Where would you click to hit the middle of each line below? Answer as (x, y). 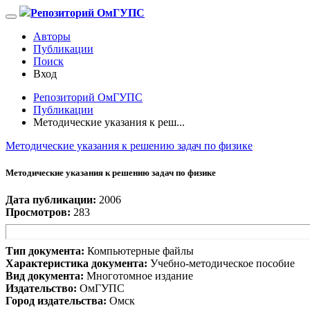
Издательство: (41, 289)
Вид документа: (45, 276)
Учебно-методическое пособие (221, 264)
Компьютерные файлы (140, 251)
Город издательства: (56, 301)
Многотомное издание (140, 276)
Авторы (52, 36)
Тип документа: (45, 251)
